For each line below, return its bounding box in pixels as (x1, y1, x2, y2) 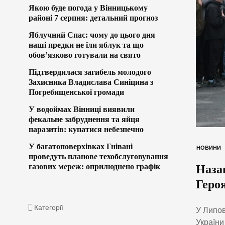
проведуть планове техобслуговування (29, 152, 168, 161)
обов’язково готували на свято (29, 50, 141, 59)
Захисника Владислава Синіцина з (29, 77, 153, 86)
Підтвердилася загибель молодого (29, 67, 151, 76)
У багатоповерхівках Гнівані (29, 142, 133, 151)
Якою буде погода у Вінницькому (29, 3, 148, 12)
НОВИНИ (196, 144, 221, 151)
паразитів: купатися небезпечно (29, 125, 144, 134)
